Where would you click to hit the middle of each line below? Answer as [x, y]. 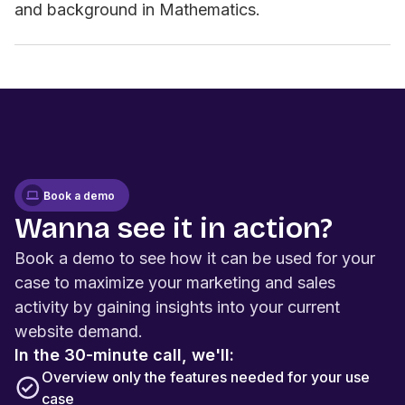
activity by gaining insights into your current [177, 307]
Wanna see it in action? [174, 229]
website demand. [79, 332]
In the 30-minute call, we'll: [124, 355]
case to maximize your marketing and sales [175, 283]
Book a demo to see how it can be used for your [195, 259]
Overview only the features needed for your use [206, 377]
